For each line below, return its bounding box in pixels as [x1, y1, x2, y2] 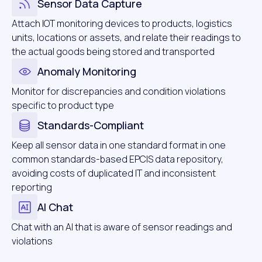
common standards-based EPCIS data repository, [12, 153, 223, 166]
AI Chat [37, 200, 73, 215]
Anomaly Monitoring [37, 64, 136, 79]
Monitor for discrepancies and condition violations [12, 85, 226, 98]
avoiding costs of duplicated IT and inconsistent [12, 167, 216, 180]
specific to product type [12, 99, 114, 112]
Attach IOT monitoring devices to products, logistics [12, 17, 232, 30]
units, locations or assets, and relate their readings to [12, 31, 241, 44]
